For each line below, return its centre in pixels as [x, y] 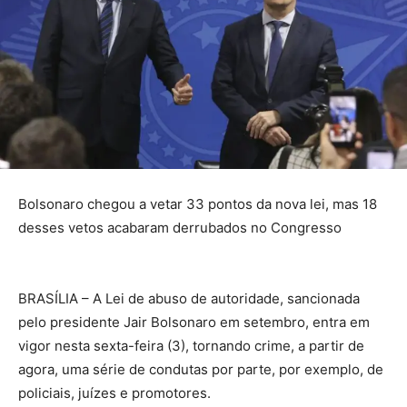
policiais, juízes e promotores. [114, 392]
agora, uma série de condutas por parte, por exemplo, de [201, 369]
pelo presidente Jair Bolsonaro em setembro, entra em [194, 322]
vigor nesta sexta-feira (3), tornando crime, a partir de [191, 345]
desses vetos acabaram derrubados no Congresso [180, 227]
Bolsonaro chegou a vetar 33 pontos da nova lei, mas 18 [198, 203]
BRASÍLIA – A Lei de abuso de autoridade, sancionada [189, 298]
